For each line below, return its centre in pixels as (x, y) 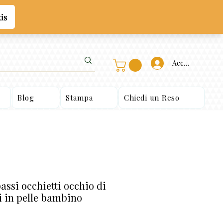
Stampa (79, 98)
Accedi (183, 63)
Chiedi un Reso (152, 98)
